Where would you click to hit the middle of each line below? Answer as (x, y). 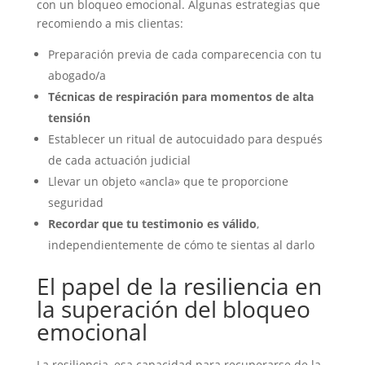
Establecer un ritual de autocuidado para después (185, 139)
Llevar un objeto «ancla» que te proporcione (168, 181)
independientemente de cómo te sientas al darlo (181, 245)
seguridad (75, 202)
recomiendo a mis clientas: (110, 23)
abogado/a (77, 75)
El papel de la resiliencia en (179, 286)
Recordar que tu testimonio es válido (152, 224)
